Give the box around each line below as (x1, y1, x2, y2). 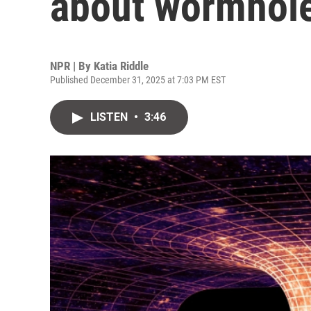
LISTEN (90, 110, 131, 124)
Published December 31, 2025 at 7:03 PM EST (50, 74, 226, 85)
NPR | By (50, 59, 94, 73)
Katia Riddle (94, 59, 149, 73)
